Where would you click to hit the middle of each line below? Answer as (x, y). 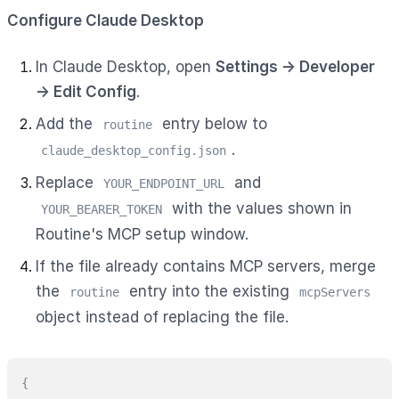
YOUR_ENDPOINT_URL (164, 183)
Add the (66, 123)
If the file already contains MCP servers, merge (206, 266)
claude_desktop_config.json (134, 150)
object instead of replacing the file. (162, 317)
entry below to (212, 123)
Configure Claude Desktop (106, 20)
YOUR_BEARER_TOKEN (102, 209)
